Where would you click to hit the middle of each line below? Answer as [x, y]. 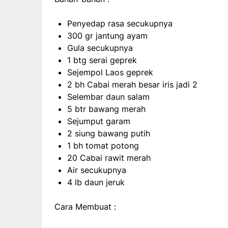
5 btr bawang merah [106, 109]
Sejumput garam [99, 121]
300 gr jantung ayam [107, 36]
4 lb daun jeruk [96, 182]
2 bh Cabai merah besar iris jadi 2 [132, 85]
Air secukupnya [97, 170]
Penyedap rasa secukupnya [120, 24]
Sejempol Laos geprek [110, 73]
